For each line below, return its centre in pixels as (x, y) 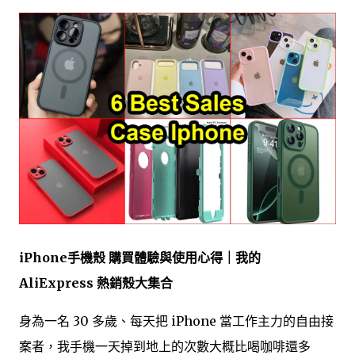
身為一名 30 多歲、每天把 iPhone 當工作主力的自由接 (176, 321)
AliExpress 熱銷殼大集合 (96, 282)
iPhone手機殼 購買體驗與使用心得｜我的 (140, 257)
